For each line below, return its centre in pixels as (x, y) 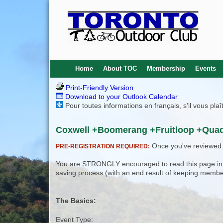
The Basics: (76, 201)
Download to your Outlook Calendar (121, 97)
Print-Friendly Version (99, 88)
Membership (166, 68)
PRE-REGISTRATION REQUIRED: (103, 147)
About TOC (120, 68)
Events (205, 68)
